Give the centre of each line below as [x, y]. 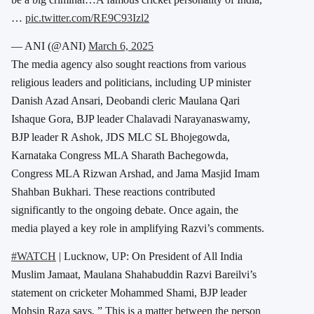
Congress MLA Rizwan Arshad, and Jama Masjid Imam [135, 173]
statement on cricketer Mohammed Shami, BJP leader [129, 292]
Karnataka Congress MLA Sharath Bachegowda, [120, 155]
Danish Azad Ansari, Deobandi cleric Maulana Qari [125, 100]
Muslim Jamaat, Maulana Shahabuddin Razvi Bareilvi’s [134, 274]
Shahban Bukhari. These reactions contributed [113, 191]
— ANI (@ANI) [50, 46]
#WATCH [34, 256]
